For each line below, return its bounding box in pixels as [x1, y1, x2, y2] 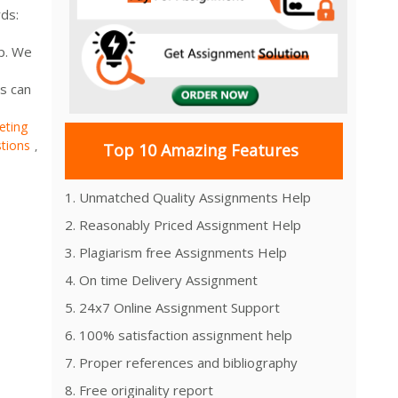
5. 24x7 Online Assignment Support [65, 298, 280, 316]
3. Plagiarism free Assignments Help [65, 243, 287, 261]
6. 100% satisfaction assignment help [65, 325, 292, 344]
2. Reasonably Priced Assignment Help [65, 215, 301, 234]
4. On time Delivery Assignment [65, 270, 258, 289]
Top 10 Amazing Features [102, 139, 298, 162]
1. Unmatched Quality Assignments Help [65, 187, 311, 206]
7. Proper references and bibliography [65, 353, 298, 371]
